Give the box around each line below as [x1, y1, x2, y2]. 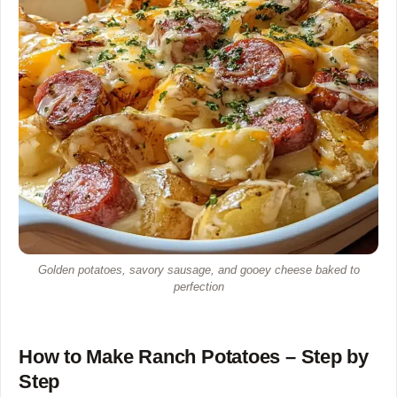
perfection [173, 279, 224, 293]
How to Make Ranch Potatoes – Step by [19, 345, 369, 368]
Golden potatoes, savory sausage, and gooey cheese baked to [37, 262, 360, 276]
